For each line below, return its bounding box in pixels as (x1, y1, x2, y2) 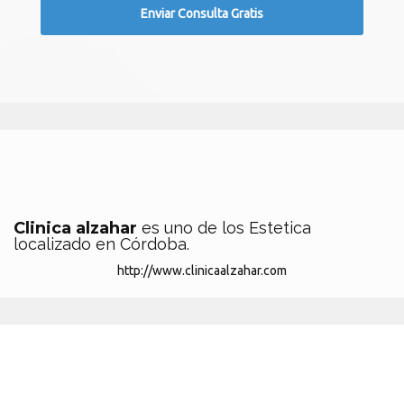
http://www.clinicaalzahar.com (117, 263, 287, 278)
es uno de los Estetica (142, 218, 311, 237)
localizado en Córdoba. (14, 234, 189, 253)
